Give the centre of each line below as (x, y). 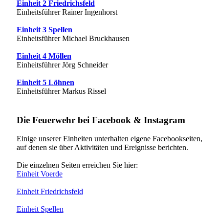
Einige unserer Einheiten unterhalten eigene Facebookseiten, (109, 139)
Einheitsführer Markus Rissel (61, 91)
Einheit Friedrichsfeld (50, 192)
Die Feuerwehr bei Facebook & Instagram (101, 120)
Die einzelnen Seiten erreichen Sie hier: (77, 165)
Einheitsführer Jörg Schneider (62, 65)
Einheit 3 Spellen (44, 29)
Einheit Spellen (40, 209)
